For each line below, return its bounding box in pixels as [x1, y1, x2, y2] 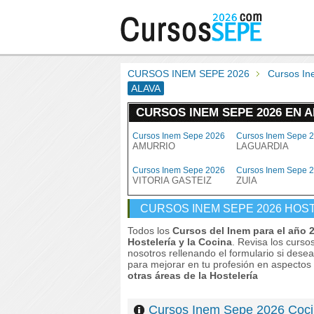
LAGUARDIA [236, 141, 289, 151]
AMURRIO [132, 141, 175, 151]
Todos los [128, 225, 170, 236]
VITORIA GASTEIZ [132, 175, 212, 186]
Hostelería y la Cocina [128, 236, 232, 247]
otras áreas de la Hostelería [128, 270, 258, 281]
